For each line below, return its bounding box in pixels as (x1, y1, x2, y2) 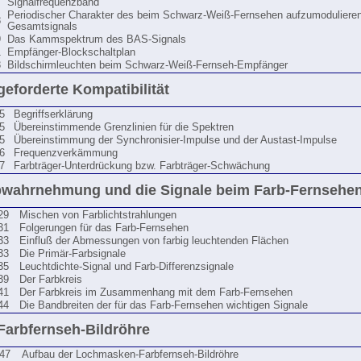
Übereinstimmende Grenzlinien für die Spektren (14, 122, 234, 133)
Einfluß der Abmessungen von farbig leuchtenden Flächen (19, 235, 288, 247)
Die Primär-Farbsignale (19, 248, 126, 259)
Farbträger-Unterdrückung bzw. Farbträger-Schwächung (14, 160, 270, 172)
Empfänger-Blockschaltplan (7, 47, 135, 58)
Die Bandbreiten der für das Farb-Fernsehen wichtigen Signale (19, 300, 308, 311)
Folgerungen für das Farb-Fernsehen (19, 222, 189, 234)
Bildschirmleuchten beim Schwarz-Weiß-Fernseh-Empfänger (7, 60, 288, 71)
